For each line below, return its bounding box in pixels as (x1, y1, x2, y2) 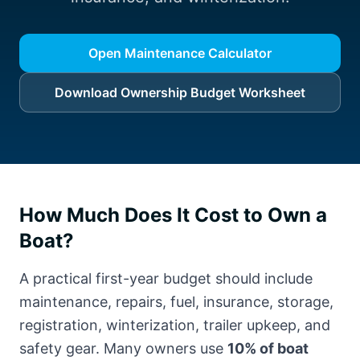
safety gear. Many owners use (19, 340, 227, 357)
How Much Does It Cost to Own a (19, 203, 327, 227)
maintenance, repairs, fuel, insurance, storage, (19, 293, 333, 310)
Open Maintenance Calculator (88, 45, 272, 61)
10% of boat (227, 340, 309, 357)
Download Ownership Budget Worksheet (55, 84, 305, 100)
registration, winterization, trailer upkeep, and (19, 317, 330, 333)
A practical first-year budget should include (19, 270, 313, 287)
